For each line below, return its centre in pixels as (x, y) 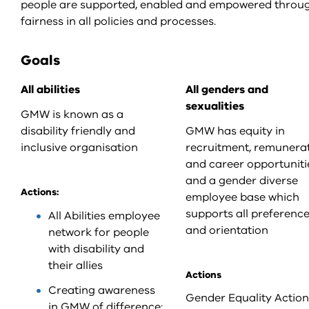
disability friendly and (78, 131)
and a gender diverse (241, 181)
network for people (99, 232)
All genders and (227, 90)
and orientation (227, 230)
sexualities (215, 106)
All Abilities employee (104, 216)
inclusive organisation (79, 148)
